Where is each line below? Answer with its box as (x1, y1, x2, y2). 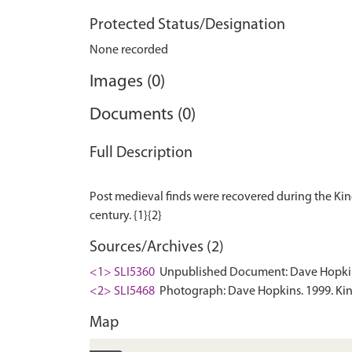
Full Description (90, 145, 192, 161)
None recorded (90, 44, 168, 57)
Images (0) (90, 73, 165, 91)
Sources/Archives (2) (90, 240, 224, 255)
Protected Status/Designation (90, 17, 285, 33)
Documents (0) (90, 106, 196, 124)
